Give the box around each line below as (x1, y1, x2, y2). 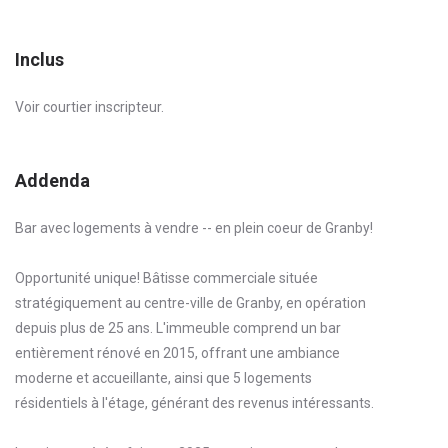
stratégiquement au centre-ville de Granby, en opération (15, 294, 366, 311)
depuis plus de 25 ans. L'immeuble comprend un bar (15, 319, 341, 336)
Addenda (15, 169, 90, 191)
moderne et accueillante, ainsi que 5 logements (15, 369, 312, 386)
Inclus (15, 48, 64, 70)
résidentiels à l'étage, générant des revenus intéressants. (15, 394, 374, 411)
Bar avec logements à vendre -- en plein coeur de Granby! (15, 219, 373, 236)
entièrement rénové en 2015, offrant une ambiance (15, 344, 340, 361)
